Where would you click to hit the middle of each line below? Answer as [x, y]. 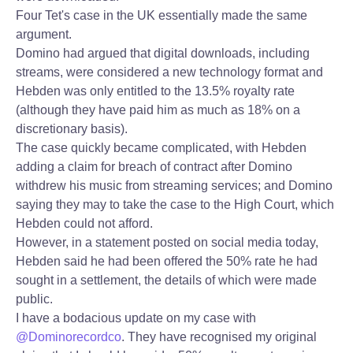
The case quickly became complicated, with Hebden [161, 148]
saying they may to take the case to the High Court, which [175, 204]
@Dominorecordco [69, 337]
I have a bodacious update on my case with [136, 318]
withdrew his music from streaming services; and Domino [174, 186]
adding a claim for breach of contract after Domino [154, 167]
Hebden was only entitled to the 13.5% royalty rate [155, 91]
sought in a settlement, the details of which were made [166, 280]
